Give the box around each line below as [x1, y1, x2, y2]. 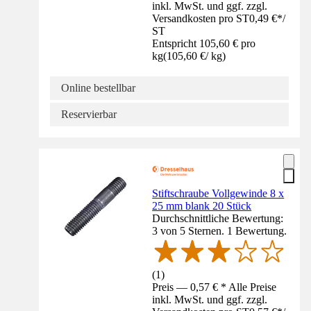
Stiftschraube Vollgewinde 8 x [152, 187, 285, 199]
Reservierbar [61, 108, 117, 120]
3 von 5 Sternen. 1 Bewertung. [152, 224, 287, 237]
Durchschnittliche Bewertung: [152, 212, 284, 224]
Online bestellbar [61, 81, 135, 94]
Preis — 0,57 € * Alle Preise [152, 280, 277, 293]
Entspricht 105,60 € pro [152, 37, 256, 49]
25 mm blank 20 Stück [152, 199, 252, 212]
